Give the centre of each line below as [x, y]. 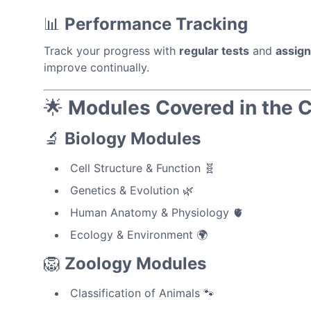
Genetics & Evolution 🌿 [132, 190]
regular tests [214, 50]
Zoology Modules [135, 263]
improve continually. [96, 67]
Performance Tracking [156, 24]
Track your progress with [111, 50]
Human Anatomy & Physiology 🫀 [157, 212]
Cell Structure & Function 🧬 [143, 168]
